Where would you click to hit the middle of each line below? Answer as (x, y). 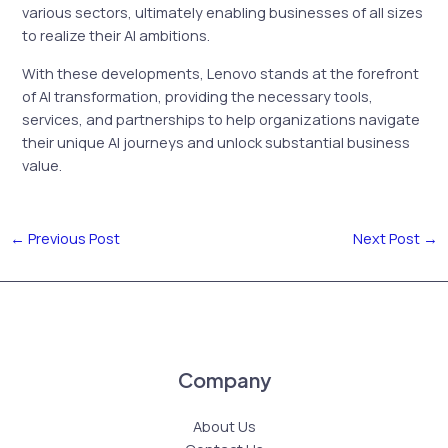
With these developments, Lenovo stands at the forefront (221, 73)
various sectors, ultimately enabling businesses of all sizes (223, 12)
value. (42, 165)
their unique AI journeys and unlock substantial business (216, 142)
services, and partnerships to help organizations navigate (221, 119)
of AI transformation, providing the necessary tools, (198, 96)
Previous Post (72, 237)
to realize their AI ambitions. (116, 35)
